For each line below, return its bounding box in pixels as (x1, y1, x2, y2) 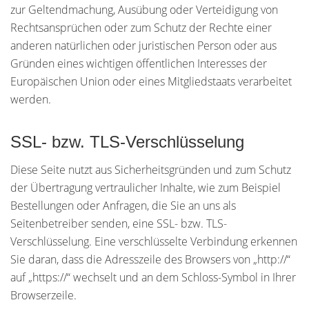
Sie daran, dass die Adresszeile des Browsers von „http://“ (10, 252, 290, 267)
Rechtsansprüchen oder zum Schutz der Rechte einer (10, 20, 272, 35)
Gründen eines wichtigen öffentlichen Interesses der (10, 56, 267, 71)
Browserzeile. (10, 288, 77, 303)
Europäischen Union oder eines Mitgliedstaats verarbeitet (10, 74, 292, 89)
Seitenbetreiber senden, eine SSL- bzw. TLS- (10, 216, 227, 231)
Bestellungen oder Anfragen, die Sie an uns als (10, 198, 236, 213)
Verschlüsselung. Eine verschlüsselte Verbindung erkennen (10, 234, 297, 249)
